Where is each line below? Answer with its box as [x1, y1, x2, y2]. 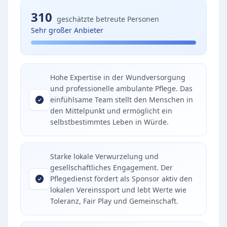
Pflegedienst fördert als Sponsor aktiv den [50, 174, 193, 183]
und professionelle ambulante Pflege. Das [50, 84, 193, 93]
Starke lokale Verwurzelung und [50, 152, 159, 161]
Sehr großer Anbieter [31, 25, 103, 35]
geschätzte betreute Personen [57, 14, 159, 24]
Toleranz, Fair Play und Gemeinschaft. [50, 196, 178, 206]
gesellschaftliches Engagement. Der [50, 163, 173, 172]
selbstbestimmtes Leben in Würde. [50, 117, 169, 127]
